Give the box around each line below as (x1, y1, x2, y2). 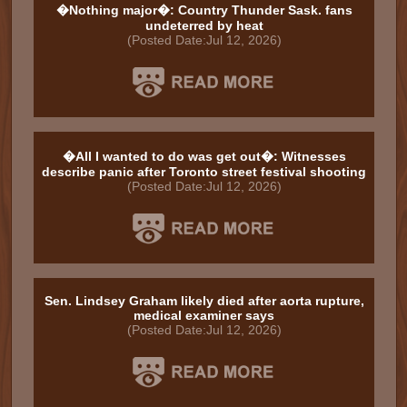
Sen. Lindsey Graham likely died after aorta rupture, (44, 293, 364, 308)
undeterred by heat (144, 18, 263, 33)
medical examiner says (134, 308, 274, 323)
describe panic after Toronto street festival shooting (42, 164, 366, 179)
